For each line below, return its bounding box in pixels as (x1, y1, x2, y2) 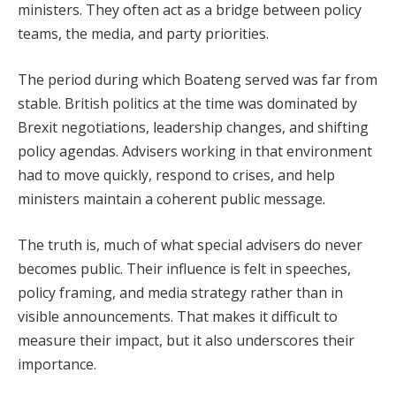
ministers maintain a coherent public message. (18, 189, 325, 209)
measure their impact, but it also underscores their (18, 330, 354, 350)
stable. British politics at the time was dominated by (18, 94, 357, 114)
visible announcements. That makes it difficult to (18, 306, 338, 326)
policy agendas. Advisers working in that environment (18, 141, 372, 162)
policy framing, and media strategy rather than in (18, 282, 343, 302)
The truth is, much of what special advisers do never (18, 234, 362, 255)
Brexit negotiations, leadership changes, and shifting (18, 118, 369, 138)
